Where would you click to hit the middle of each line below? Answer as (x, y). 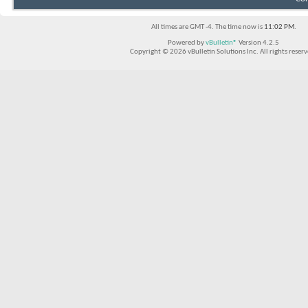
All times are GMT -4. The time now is (207, 27)
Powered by (187, 43)
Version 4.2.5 (258, 43)
